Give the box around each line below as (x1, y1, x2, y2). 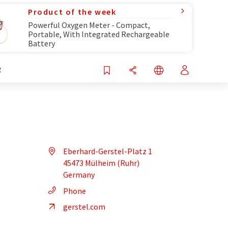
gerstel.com (63, 202, 105, 212)
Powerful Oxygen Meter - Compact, (28, 20, 150, 30)
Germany (63, 169, 95, 180)
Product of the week (28, 7, 117, 17)
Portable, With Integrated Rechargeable (28, 29, 169, 39)
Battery (28, 38, 55, 48)
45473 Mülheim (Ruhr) (63, 158, 139, 168)
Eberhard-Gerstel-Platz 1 (63, 146, 152, 156)
